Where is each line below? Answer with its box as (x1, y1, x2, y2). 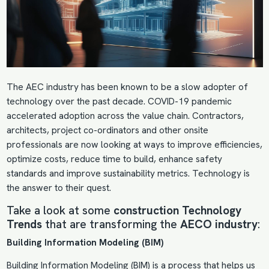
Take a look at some (6, 203, 113, 219)
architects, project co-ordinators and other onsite (6, 124, 208, 137)
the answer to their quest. (6, 182, 111, 195)
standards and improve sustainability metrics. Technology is (6, 168, 250, 180)
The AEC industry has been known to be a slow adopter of (6, 81, 248, 94)
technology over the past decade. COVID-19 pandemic (6, 95, 232, 108)
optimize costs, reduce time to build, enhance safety (6, 153, 222, 166)
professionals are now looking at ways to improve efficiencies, (6, 139, 262, 151)
